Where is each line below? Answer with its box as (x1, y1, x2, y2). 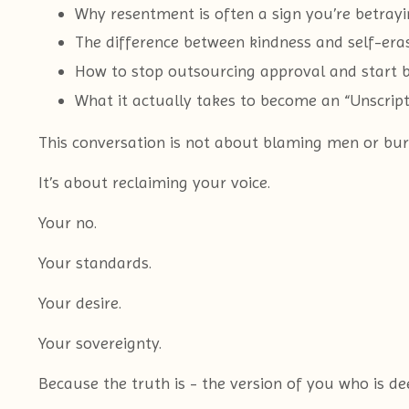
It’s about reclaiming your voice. (38, 172, 270, 192)
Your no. (38, 212, 97, 232)
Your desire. (38, 292, 121, 312)
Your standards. (38, 252, 152, 272)
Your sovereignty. (38, 332, 162, 352)
